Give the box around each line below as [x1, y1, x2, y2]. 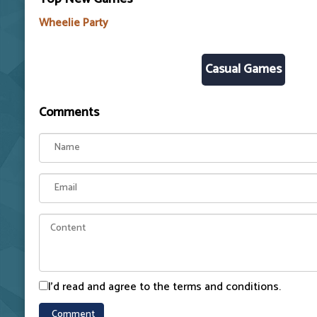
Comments [39, 101, 99, 123]
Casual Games [204, 58, 282, 80]
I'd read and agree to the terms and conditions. [48, 277, 281, 296]
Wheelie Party [39, 13, 108, 33]
